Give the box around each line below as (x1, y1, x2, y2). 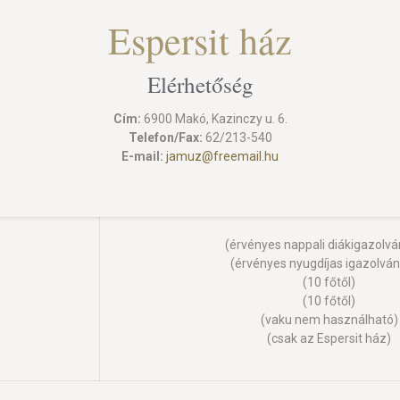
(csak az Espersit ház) (267, 331, 391, 346)
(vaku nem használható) (260, 312, 398, 327)
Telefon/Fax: (128, 130, 203, 145)
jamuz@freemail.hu (166, 149, 279, 163)
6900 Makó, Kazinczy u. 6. (140, 112, 287, 126)
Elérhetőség (146, 70, 254, 99)
